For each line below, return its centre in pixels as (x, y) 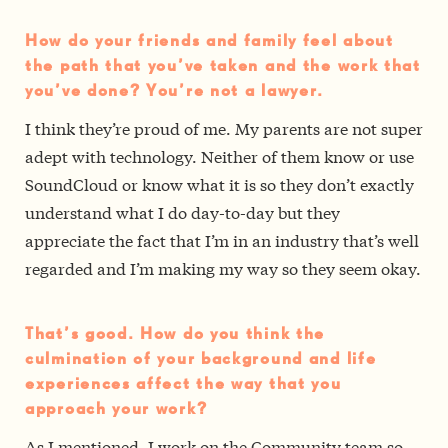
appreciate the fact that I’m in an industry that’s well (222, 240)
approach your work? (116, 410)
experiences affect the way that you (183, 385)
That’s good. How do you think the (175, 335)
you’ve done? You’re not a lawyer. (175, 92)
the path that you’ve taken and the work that (223, 67)
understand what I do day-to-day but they (182, 212)
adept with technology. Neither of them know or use (219, 156)
